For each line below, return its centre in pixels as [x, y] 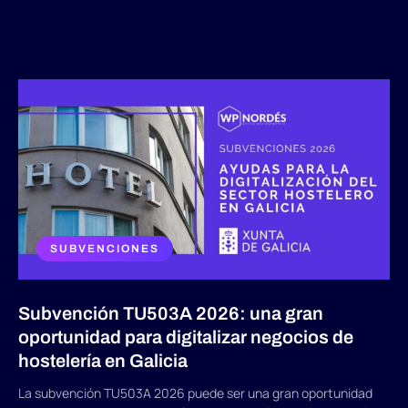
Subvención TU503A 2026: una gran [171, 314]
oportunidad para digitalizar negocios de [186, 337]
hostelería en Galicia [103, 361]
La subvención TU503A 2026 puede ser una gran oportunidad [195, 393]
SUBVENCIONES [105, 249]
